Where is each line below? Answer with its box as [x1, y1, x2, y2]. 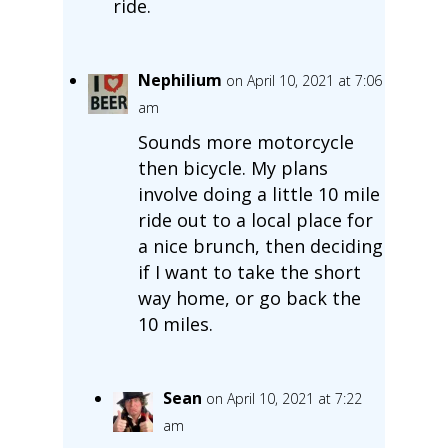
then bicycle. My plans [137, 155, 328, 180]
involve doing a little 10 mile [137, 181, 380, 206]
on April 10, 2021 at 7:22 [205, 388, 362, 408]
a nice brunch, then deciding [137, 233, 383, 258]
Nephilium [137, 68, 222, 91]
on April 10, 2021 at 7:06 [225, 70, 382, 90]
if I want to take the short [137, 259, 361, 284]
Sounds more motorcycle [137, 129, 354, 154]
